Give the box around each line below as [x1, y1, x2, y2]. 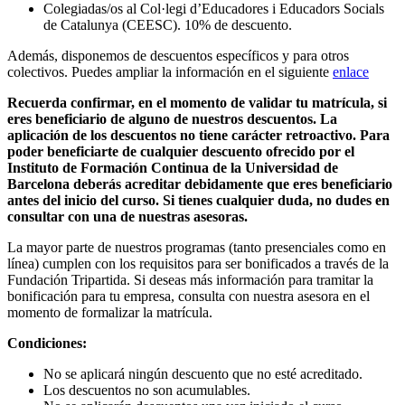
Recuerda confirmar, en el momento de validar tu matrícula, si [7, 94, 387, 110]
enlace [333, 63, 369, 80]
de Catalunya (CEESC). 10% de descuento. [43, 16, 292, 33]
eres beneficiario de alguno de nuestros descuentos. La [7, 110, 337, 127]
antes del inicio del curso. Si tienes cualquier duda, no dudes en [7, 192, 390, 208]
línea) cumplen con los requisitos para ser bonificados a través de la [7, 255, 389, 271]
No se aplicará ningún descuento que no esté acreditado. [43, 365, 363, 381]
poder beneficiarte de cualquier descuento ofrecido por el [7, 143, 354, 159]
